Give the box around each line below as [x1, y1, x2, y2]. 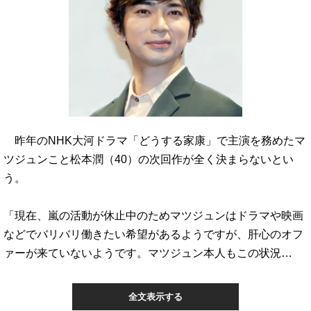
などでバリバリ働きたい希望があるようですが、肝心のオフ [3, 228, 303, 240]
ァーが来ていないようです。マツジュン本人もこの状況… [3, 246, 292, 259]
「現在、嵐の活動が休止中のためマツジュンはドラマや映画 [3, 209, 303, 221]
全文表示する [128, 292, 183, 302]
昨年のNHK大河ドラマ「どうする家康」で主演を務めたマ [3, 134, 305, 146]
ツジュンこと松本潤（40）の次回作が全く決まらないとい [3, 153, 294, 165]
